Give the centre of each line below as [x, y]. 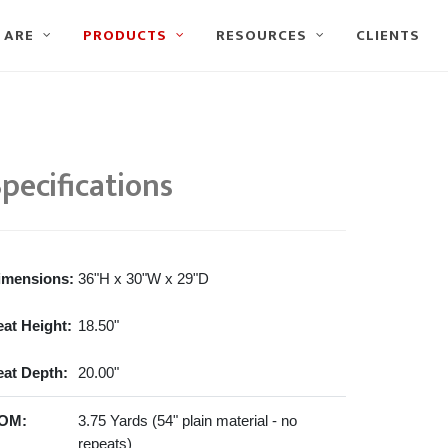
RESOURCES [261, 35]
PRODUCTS [125, 35]
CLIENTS [388, 35]
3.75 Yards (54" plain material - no [187, 420]
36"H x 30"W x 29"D [143, 278]
